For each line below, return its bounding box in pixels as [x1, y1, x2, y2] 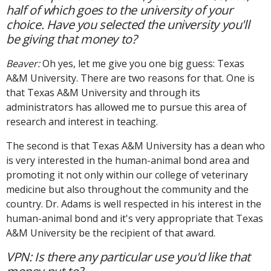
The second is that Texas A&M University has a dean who [6, 139, 265, 152]
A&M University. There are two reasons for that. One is [6, 71, 255, 85]
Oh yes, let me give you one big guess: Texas [40, 56, 244, 70]
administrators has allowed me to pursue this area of [6, 100, 247, 114]
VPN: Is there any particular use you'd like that [6, 248, 250, 265]
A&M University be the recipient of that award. [6, 226, 215, 240]
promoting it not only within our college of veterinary [6, 168, 248, 181]
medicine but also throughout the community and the [6, 182, 249, 196]
